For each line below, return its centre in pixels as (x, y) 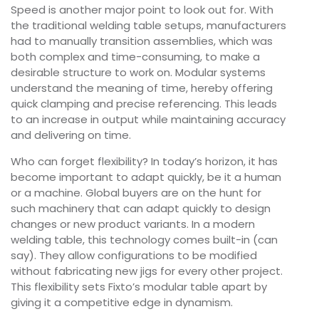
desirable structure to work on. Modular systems (138, 73)
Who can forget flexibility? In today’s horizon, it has (144, 162)
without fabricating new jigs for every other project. (147, 271)
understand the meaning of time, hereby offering (142, 88)
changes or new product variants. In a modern (133, 224)
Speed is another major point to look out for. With (142, 10)
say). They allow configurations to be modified (134, 256)
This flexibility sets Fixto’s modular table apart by (139, 287)
